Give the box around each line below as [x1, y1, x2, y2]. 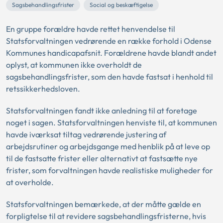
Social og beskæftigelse [90, 1, 153, 8]
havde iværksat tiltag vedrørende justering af [6, 129, 166, 139]
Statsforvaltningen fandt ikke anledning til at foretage [6, 106, 197, 115]
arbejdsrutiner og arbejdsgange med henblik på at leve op [6, 141, 210, 151]
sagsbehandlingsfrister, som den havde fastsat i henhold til [6, 72, 213, 82]
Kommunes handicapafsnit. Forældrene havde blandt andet [6, 48, 217, 58]
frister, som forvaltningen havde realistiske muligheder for [6, 165, 213, 175]
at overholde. [6, 177, 55, 187]
